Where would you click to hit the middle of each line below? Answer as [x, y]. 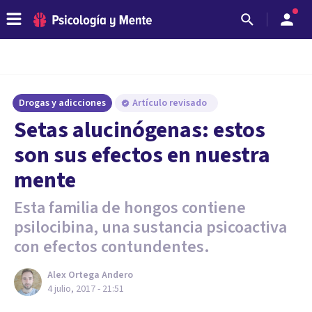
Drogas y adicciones [62, 103]
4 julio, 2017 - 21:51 [86, 289]
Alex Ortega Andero [90, 275]
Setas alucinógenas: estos [140, 130]
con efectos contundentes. [112, 247]
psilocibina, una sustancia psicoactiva [150, 227]
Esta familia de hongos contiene [130, 208]
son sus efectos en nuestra [142, 155]
